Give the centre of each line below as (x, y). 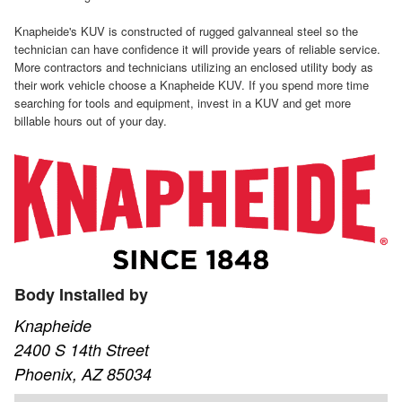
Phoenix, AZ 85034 (83, 374)
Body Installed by (81, 295)
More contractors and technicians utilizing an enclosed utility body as (194, 67)
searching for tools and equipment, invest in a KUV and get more (183, 103)
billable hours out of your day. (91, 121)
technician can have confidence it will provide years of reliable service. (197, 49)
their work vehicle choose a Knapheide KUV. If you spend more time (192, 85)
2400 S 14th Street (82, 350)
